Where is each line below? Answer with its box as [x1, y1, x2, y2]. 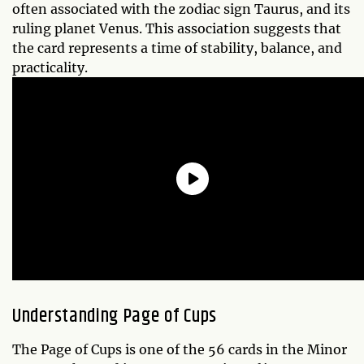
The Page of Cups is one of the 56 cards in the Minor [12, 340, 347, 357]
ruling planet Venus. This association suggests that [12, 19, 341, 37]
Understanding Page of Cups [12, 301, 218, 331]
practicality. [12, 58, 88, 76]
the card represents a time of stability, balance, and [12, 39, 342, 56]
